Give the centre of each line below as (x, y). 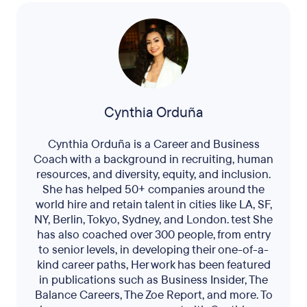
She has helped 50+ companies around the (153, 189)
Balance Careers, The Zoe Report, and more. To (153, 295)
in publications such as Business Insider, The (153, 280)
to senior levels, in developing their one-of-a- (153, 250)
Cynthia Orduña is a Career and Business (153, 144)
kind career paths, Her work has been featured (153, 265)
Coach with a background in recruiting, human (153, 159)
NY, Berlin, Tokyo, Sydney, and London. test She (153, 220)
